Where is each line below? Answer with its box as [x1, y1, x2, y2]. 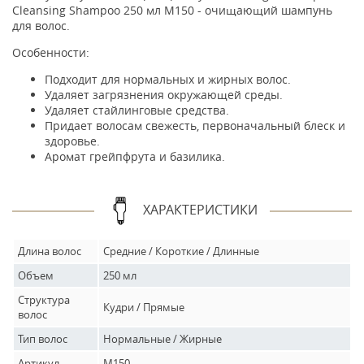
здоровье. [45, 133, 100, 149]
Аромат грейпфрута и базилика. [45, 149, 225, 164]
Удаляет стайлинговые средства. [45, 102, 229, 118]
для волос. [12, 18, 70, 33]
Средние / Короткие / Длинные [103, 244, 259, 258]
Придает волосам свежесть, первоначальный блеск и [45, 118, 345, 133]
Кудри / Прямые [103, 300, 184, 314]
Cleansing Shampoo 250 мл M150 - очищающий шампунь [12, 2, 332, 18]
